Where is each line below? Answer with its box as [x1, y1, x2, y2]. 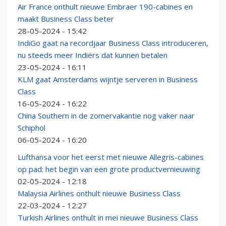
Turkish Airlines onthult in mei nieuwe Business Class [18, 212, 198, 223]
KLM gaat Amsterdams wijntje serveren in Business [18, 74, 198, 85]
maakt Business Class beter [18, 14, 114, 24]
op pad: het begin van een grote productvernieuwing [18, 164, 200, 175]
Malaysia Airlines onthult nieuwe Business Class [18, 188, 181, 199]
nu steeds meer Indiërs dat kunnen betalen [18, 50, 167, 61]
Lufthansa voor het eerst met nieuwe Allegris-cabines [18, 152, 204, 162]
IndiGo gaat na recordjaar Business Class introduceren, [18, 38, 208, 48]
